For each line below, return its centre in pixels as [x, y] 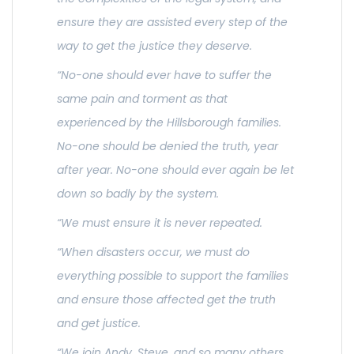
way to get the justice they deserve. [154, 46]
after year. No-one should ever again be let [175, 170]
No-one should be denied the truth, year [168, 147]
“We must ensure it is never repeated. [160, 223]
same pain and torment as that [142, 99]
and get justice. [99, 324]
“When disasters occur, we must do [153, 252]
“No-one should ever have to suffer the [164, 75]
